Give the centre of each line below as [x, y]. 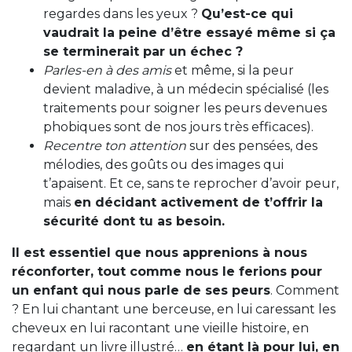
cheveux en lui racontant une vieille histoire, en [160, 328]
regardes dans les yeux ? [122, 13]
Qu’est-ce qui [247, 13]
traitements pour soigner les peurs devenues [185, 108]
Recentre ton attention [116, 145]
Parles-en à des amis [107, 70]
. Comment [305, 290]
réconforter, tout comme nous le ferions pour [167, 271]
